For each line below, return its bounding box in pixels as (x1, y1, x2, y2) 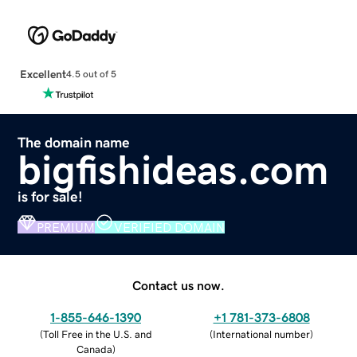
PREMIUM (37, 220, 96, 233)
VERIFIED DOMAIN (114, 220, 226, 233)
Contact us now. (132, 278, 225, 292)
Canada (76, 343, 112, 355)
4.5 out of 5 (65, 69, 116, 80)
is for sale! (18, 189, 84, 204)
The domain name (18, 135, 131, 150)
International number (213, 328, 310, 339)
